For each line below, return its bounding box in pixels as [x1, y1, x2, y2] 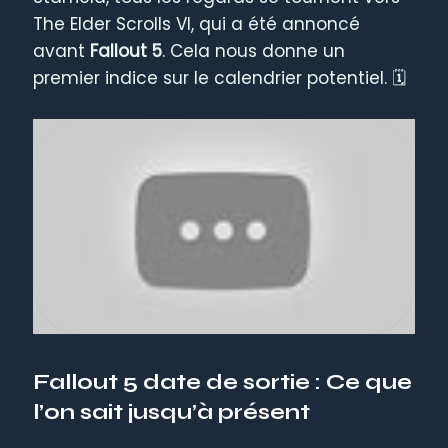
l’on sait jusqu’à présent [33, 398, 311, 425]
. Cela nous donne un [162, 38, 346, 63]
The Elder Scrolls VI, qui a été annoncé [33, 11, 361, 36]
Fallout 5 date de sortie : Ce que [33, 368, 413, 395]
